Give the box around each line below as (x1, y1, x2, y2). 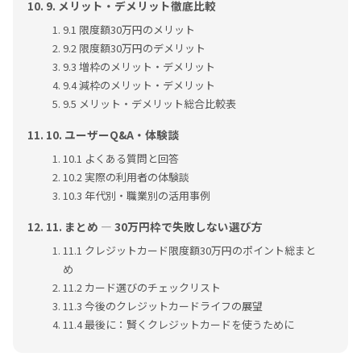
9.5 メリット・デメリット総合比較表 (63, 96, 237, 112)
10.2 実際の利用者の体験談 (63, 169, 190, 185)
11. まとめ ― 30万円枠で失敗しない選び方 (46, 218, 263, 235)
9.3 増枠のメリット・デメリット (63, 59, 216, 75)
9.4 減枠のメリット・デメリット (63, 77, 216, 93)
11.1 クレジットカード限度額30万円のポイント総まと (63, 243, 317, 259)
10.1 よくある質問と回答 (63, 151, 180, 167)
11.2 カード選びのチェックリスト (63, 280, 222, 296)
